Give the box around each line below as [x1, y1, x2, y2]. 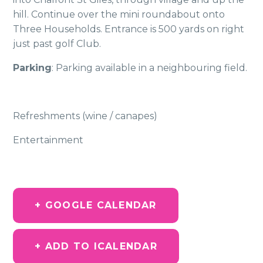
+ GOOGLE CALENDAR [35, 200, 157, 211]
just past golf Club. [13, 38, 102, 49]
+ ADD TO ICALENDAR [35, 241, 157, 252]
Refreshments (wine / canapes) [13, 110, 158, 122]
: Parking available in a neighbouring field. [52, 62, 248, 73]
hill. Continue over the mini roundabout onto [13, 9, 225, 20]
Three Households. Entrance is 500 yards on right [13, 23, 245, 35]
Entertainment [13, 134, 84, 146]
